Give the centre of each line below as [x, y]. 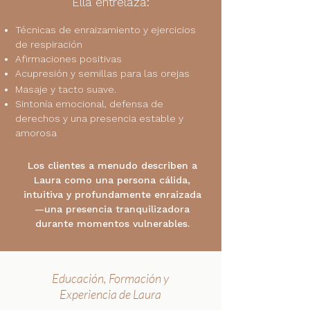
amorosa [36, 133]
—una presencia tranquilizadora [112, 209]
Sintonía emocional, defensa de [89, 104]
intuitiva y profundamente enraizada [112, 194]
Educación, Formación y [110, 278]
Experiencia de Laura [110, 294]
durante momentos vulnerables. [112, 224]
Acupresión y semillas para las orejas [102, 73]
